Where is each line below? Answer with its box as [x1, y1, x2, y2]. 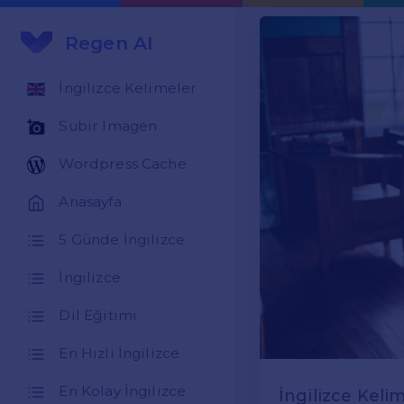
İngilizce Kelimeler [59, 79, 197, 97]
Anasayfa [59, 193, 122, 211]
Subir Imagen [59, 117, 158, 135]
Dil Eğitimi [59, 307, 138, 325]
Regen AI [65, 31, 153, 54]
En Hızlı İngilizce [59, 344, 180, 363]
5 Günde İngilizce [59, 231, 186, 249]
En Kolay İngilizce [59, 382, 187, 400]
